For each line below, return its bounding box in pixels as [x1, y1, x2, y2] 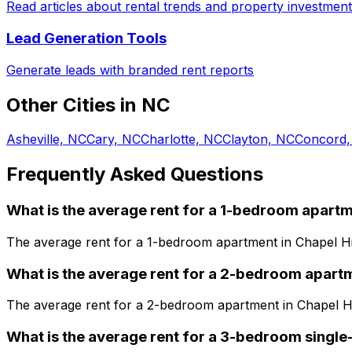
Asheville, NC [6, 131, 86, 148]
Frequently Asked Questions [6, 163, 263, 186]
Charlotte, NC [141, 131, 222, 148]
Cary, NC [86, 131, 141, 148]
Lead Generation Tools [6, 28, 167, 47]
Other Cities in [6, 93, 141, 116]
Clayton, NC [222, 131, 295, 148]
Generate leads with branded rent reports [6, 61, 254, 78]
